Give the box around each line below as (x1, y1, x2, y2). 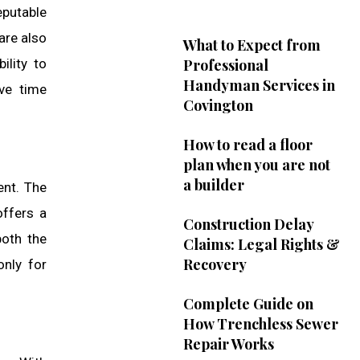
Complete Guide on (182, 294, 313, 314)
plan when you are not (182, 155, 330, 175)
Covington (182, 96, 253, 116)
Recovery (182, 255, 247, 275)
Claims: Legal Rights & (182, 235, 340, 255)
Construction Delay (182, 215, 314, 235)
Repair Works (182, 334, 274, 354)
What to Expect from (182, 35, 321, 55)
